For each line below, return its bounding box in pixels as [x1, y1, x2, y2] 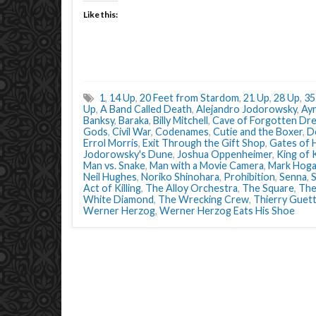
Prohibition [224, 171, 275, 183]
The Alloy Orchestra [145, 182, 238, 194]
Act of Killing [83, 182, 141, 194]
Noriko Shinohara [141, 171, 219, 183]
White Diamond [83, 193, 154, 205]
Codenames [155, 126, 209, 138]
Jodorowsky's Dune [83, 148, 173, 160]
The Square [242, 182, 294, 194]
